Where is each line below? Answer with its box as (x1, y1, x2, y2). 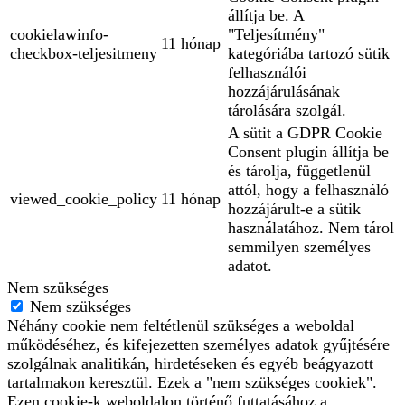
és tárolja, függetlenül (228, 162, 371, 181)
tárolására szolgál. (228, 101, 346, 120)
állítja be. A (228, 6, 304, 25)
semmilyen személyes (228, 238, 371, 257)
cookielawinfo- (10, 25, 108, 44)
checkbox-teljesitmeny (10, 44, 157, 63)
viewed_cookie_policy (10, 190, 157, 209)
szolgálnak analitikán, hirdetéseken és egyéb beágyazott (7, 354, 373, 373)
